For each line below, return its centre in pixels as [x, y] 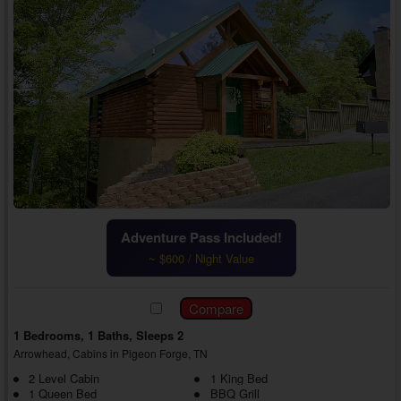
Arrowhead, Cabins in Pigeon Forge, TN [110, 354]
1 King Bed [239, 379]
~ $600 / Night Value [202, 259]
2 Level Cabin [64, 379]
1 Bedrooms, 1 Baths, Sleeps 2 [98, 336]
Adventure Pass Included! [202, 238]
